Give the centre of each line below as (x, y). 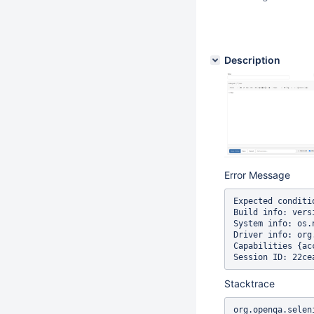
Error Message (257, 175)
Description (252, 60)
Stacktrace (250, 284)
